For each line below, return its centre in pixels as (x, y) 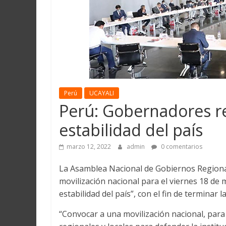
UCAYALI (102, 93)
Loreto (64, 27)
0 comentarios (181, 147)
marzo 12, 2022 (89, 147)
